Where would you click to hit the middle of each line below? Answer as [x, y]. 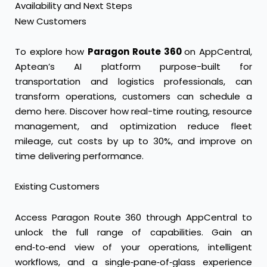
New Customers [51, 21]
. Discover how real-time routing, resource [159, 111]
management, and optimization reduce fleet [133, 126]
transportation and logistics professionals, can [133, 82]
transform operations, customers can [107, 97]
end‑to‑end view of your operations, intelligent [133, 247]
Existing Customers [57, 187]
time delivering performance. [79, 156]
